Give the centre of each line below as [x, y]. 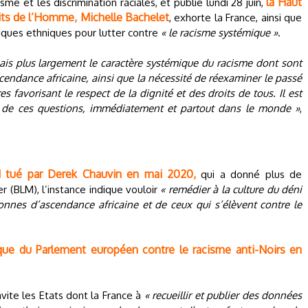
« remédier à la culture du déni [231, 189]
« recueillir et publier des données [223, 295]
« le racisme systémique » [219, 33]
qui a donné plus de [249, 174]
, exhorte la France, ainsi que [236, 18]
